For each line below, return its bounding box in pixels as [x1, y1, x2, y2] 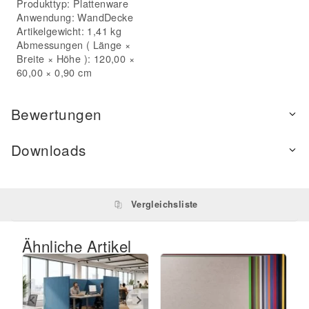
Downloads [11, 139, 86, 161]
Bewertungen [11, 103, 102, 125]
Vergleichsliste [130, 198, 198, 211]
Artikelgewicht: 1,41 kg [17, 23, 122, 39]
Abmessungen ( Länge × [17, 37, 131, 52]
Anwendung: [17, 10, 78, 25]
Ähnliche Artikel [22, 235, 132, 257]
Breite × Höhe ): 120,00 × [17, 51, 134, 66]
